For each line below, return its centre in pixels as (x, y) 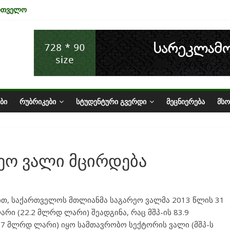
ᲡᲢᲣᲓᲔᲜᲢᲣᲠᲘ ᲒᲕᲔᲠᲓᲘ (111, 101)
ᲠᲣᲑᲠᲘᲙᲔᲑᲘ (38, 101)
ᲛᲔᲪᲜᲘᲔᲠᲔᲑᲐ (186, 101)
